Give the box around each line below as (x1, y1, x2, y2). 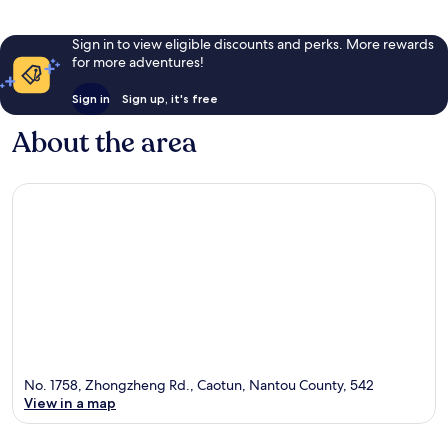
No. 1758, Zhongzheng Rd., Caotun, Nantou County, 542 (24, 376, 374, 395)
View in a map (24, 394, 116, 413)
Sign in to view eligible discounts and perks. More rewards (71, 34, 434, 53)
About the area (12, 123, 197, 162)
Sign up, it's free (121, 90, 218, 106)
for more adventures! (71, 52, 204, 71)
